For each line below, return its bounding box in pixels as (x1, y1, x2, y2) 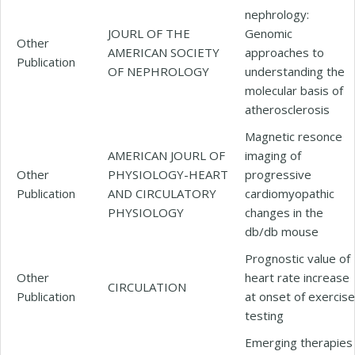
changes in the (245, 204, 323, 220)
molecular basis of (245, 82, 343, 98)
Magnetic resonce (245, 128, 342, 144)
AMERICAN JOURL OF (108, 147, 225, 163)
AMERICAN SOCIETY (108, 44, 219, 60)
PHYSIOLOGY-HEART (108, 166, 228, 182)
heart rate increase (245, 269, 349, 285)
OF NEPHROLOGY (108, 63, 209, 79)
